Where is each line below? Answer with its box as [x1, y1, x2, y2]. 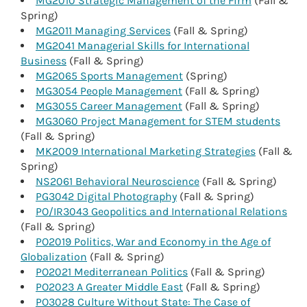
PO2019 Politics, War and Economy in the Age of [36, 235, 271, 249]
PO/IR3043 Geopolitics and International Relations [36, 205, 287, 219]
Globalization [21, 250, 87, 264]
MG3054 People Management [36, 84, 182, 98]
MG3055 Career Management [36, 99, 182, 113]
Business [21, 54, 66, 68]
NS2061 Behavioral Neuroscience [36, 175, 199, 188]
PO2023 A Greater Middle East [36, 280, 183, 294]
